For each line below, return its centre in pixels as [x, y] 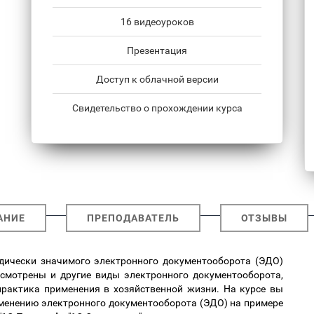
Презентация [157, 51]
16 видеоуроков [157, 22]
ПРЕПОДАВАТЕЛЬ [133, 218]
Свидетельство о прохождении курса [157, 108]
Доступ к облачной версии [157, 80]
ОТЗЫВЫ [264, 218]
